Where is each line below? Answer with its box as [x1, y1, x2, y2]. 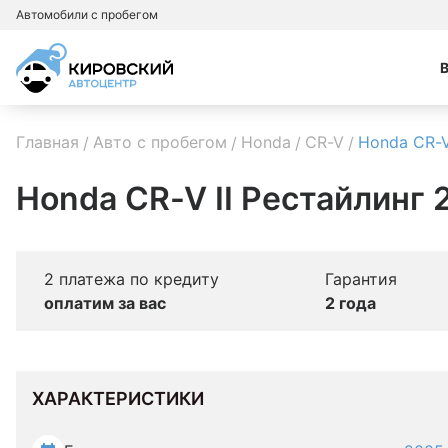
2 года [325, 293, 376, 313]
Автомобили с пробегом [16, 7, 158, 22]
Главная [16, 132, 79, 152]
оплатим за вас [43, 293, 166, 313]
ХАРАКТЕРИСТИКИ [32, 388, 204, 409]
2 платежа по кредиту [43, 269, 219, 289]
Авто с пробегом [93, 132, 227, 152]
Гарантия [325, 269, 397, 289]
